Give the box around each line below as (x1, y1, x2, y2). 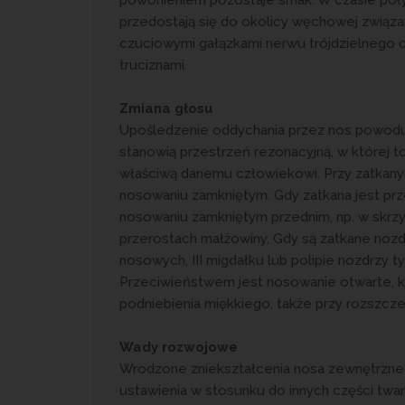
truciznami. (119, 56, 187, 73)
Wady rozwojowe (119, 338, 238, 355)
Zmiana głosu (119, 99, 213, 117)
